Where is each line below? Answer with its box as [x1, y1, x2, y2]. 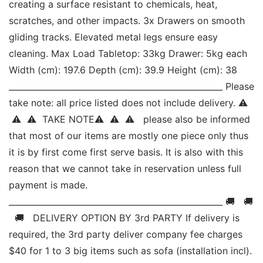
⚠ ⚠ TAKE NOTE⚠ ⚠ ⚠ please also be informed [9, 113, 250, 125]
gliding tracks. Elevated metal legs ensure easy [9, 31, 218, 43]
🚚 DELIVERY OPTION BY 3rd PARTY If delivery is [9, 211, 240, 224]
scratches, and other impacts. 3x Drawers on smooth [9, 14, 245, 26]
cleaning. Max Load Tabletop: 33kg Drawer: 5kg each [9, 47, 247, 59]
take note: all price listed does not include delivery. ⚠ [9, 96, 248, 109]
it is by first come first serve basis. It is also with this [9, 146, 243, 158]
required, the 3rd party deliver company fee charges [9, 228, 242, 240]
